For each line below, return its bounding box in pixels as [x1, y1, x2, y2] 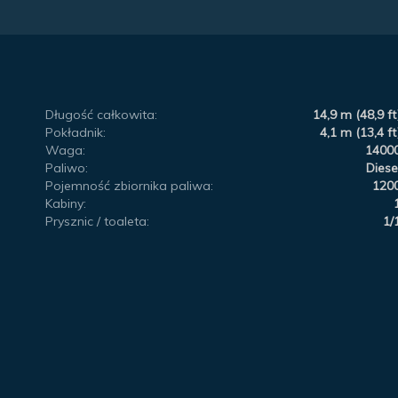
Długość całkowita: [45, 106, 158, 123]
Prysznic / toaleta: [45, 212, 150, 229]
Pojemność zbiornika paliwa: [45, 177, 214, 194]
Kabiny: [45, 195, 87, 211]
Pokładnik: [45, 123, 107, 140]
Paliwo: [45, 159, 89, 176]
